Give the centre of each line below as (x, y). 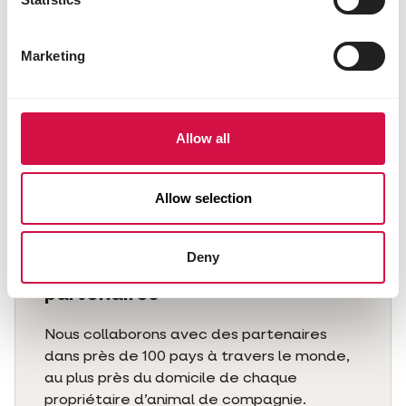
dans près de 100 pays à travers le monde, (197, 357)
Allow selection (203, 198)
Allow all (203, 138)
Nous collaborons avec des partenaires (186, 335)
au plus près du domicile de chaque (171, 379)
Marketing (53, 56)
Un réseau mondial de (149, 272)
